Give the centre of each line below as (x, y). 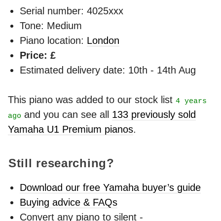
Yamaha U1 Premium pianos (71, 129)
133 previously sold (154, 114)
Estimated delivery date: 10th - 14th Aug (108, 70)
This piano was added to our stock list (92, 99)
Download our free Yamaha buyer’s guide (110, 187)
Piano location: (53, 40)
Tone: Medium (51, 25)
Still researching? (61, 163)
